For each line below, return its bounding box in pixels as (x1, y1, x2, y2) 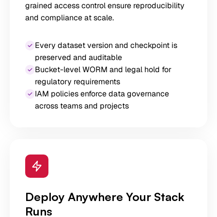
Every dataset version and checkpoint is (35, 40, 177, 50)
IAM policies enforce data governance (35, 89, 169, 99)
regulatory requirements (35, 77, 120, 87)
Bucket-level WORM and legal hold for (35, 64, 171, 75)
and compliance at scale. (25, 13, 114, 23)
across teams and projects (35, 101, 129, 111)
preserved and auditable (35, 52, 122, 62)
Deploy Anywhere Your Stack (25, 189, 184, 204)
